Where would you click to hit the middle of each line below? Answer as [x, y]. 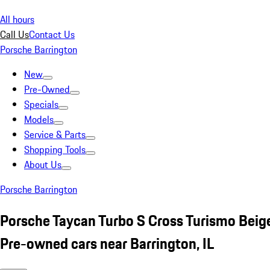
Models [39, 119]
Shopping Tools [55, 149]
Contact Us [52, 34]
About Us [43, 165]
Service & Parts [55, 134]
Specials [41, 104]
